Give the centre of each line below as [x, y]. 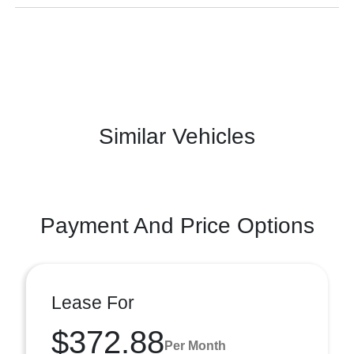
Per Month [195, 345]
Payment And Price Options [177, 226]
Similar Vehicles [177, 136]
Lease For [93, 303]
